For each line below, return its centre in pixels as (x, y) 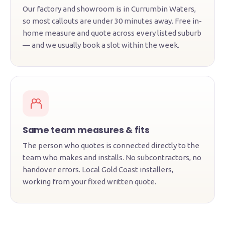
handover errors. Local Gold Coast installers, (98, 170)
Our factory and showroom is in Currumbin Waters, (109, 9)
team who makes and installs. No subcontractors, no (112, 157)
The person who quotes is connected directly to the (111, 145)
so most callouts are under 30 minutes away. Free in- (112, 21)
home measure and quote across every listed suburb (112, 33)
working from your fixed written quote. (89, 182)
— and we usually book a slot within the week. (101, 45)
